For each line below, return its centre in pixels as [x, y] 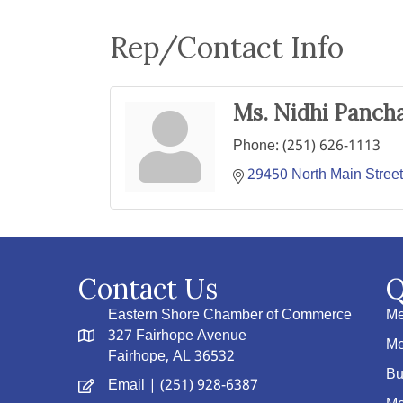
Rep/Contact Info [227, 47]
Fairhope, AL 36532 [171, 357]
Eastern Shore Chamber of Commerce [230, 315]
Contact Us [148, 289]
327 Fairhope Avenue [177, 336]
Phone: [256, 146]
